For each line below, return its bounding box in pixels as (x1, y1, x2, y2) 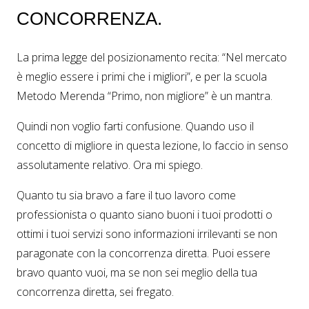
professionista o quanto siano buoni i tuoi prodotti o (17, 207, 272, 223)
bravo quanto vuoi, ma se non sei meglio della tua (17, 265, 257, 281)
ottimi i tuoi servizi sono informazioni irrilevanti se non (17, 226, 277, 242)
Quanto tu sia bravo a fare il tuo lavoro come (17, 188, 236, 203)
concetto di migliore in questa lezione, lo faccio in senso (17, 138, 288, 154)
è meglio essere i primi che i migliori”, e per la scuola (17, 69, 267, 85)
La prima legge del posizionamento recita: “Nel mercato (17, 50, 287, 66)
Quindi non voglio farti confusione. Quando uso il (17, 119, 254, 134)
